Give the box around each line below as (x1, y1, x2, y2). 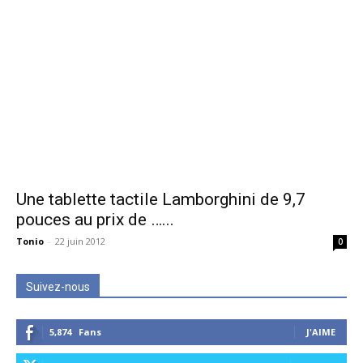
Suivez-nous (26, 280, 90, 294)
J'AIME (306, 326, 335, 339)
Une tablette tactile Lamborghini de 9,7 (16, 190, 305, 210)
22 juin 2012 (55, 235, 105, 248)
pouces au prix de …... (16, 210, 174, 230)
